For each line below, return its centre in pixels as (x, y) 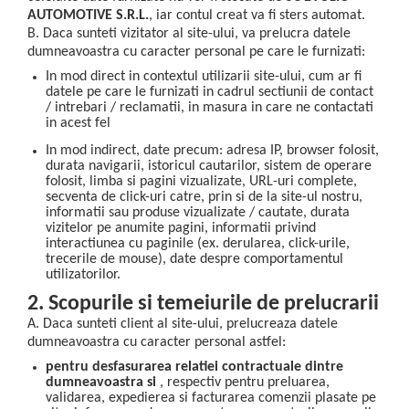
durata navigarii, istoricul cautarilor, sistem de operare (209, 167)
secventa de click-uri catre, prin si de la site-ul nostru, (204, 198)
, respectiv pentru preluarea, (245, 382)
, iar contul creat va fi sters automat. (257, 15)
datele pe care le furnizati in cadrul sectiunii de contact (210, 92)
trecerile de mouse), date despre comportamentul (194, 260)
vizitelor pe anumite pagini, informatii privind (181, 229)
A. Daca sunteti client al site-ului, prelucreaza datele (183, 324)
